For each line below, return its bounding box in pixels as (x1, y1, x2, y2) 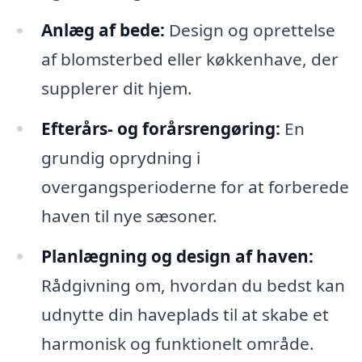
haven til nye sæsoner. (40, 204, 217, 228)
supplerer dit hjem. (40, 77, 192, 100)
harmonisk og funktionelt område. (40, 332, 314, 356)
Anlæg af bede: (40, 19, 165, 42)
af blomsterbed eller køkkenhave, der (40, 48, 339, 71)
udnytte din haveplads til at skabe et (40, 303, 329, 326)
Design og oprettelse (164, 19, 335, 42)
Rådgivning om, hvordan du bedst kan (40, 274, 345, 297)
